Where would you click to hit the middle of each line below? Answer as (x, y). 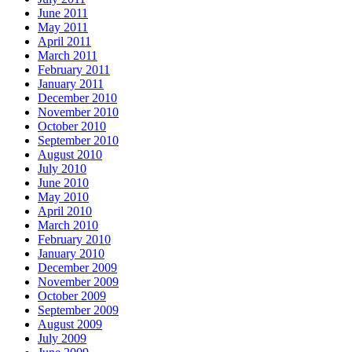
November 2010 (78, 112)
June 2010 (63, 182)
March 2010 (68, 225)
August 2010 (70, 154)
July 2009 (62, 338)
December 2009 (77, 267)
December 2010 (77, 97)
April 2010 (65, 211)
